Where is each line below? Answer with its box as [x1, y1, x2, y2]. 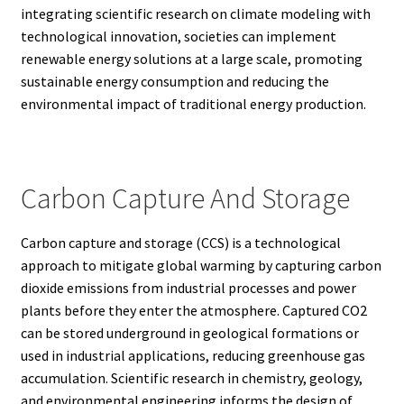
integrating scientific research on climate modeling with [20, 5, 371, 23]
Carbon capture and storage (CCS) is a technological [20, 233, 341, 252]
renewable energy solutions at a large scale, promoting [20, 50, 363, 69]
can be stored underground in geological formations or [20, 323, 359, 342]
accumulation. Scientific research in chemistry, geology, [20, 368, 363, 387]
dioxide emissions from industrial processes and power [20, 278, 356, 297]
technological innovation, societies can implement [20, 27, 336, 46]
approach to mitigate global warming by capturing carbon [20, 255, 381, 274]
